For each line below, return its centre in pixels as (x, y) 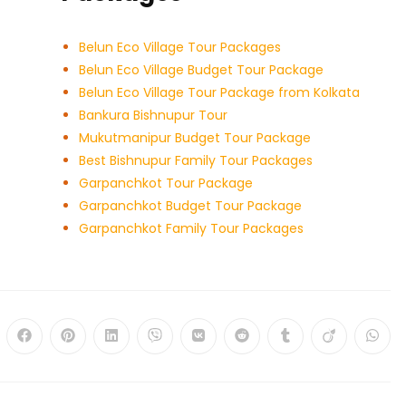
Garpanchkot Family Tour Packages (192, 229)
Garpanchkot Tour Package (166, 184)
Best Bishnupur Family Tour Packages (196, 161)
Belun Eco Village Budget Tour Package (202, 70)
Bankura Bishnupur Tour (154, 116)
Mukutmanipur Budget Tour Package (195, 138)
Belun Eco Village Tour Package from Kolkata (220, 93)
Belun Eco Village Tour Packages (180, 48)
